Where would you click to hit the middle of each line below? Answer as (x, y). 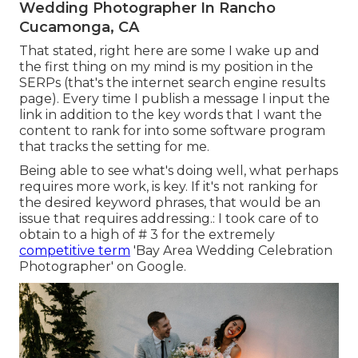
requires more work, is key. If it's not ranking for (169, 186)
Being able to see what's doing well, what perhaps (179, 170)
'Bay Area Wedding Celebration (231, 250)
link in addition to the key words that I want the (171, 114)
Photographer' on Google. (103, 266)
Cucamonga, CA (79, 27)
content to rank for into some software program (172, 130)
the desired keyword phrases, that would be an (170, 202)
